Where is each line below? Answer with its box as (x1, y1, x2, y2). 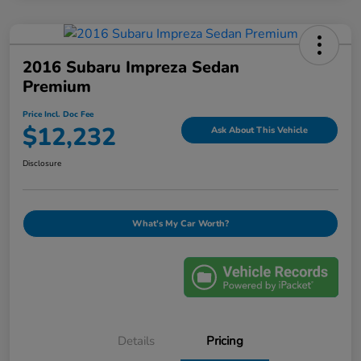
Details (118, 333, 155, 350)
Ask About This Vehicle (211, 123, 308, 136)
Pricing (206, 333, 243, 350)
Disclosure (23, 158, 61, 170)
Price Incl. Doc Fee (23, 109, 93, 121)
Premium (23, 76, 91, 98)
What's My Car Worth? (132, 218, 229, 230)
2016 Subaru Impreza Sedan (23, 56, 239, 79)
